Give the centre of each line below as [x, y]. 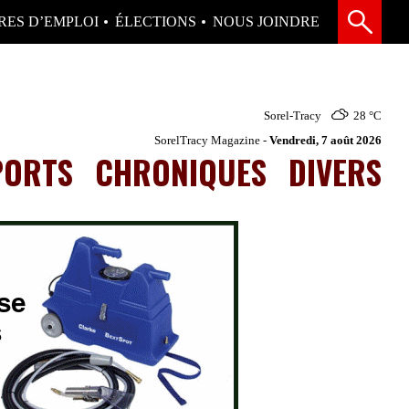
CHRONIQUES [181, 171]
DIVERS [335, 171]
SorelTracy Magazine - [212, 140]
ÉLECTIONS [156, 21]
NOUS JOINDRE [266, 21]
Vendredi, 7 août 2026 [325, 140]
